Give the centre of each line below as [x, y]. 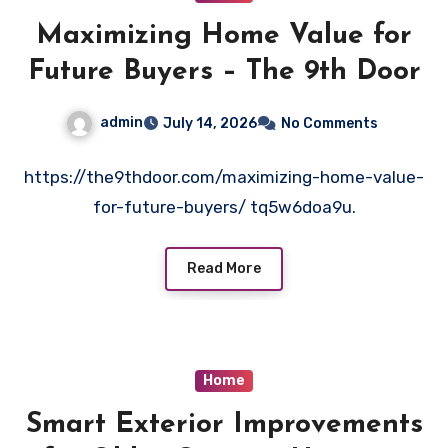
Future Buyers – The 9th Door [224, 71]
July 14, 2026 [210, 123]
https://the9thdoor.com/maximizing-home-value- [224, 176]
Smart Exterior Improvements [224, 425]
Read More [224, 269]
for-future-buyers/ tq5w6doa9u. [224, 206]
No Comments [329, 123]
